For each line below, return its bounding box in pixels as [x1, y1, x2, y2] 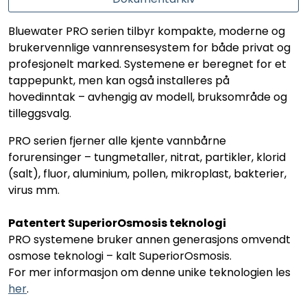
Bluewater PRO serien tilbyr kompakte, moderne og [8, 23, 285, 39]
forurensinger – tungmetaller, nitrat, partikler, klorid [8, 149, 286, 165]
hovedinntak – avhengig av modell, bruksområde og [8, 88, 287, 105]
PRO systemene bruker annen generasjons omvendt [8, 231, 291, 247]
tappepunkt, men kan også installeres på [8, 72, 230, 88]
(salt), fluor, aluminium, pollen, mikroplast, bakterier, [8, 165, 286, 182]
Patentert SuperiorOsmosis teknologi [8, 214, 226, 231]
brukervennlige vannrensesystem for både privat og [8, 39, 291, 56]
